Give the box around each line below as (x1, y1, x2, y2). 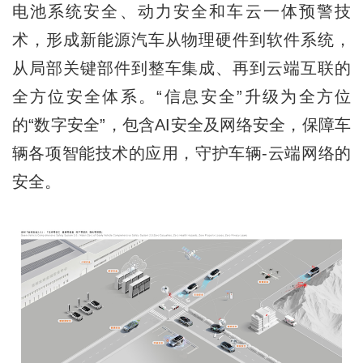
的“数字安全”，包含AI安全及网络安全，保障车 (11, 115, 352, 134)
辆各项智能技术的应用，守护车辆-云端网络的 (11, 143, 352, 162)
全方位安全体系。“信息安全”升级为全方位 (11, 87, 352, 105)
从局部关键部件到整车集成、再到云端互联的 (11, 58, 352, 77)
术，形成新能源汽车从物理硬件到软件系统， (11, 30, 352, 49)
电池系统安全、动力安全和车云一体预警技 (11, 2, 352, 20)
